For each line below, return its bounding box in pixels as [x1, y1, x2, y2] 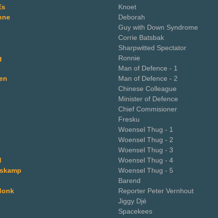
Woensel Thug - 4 [118, 156, 173, 164]
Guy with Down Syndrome [118, 23, 198, 31]
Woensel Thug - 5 [118, 166, 173, 174]
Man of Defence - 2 [118, 74, 178, 82]
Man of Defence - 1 [118, 64, 178, 72]
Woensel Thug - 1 [118, 126, 173, 133]
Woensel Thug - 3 [118, 146, 173, 154]
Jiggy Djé [118, 197, 146, 205]
